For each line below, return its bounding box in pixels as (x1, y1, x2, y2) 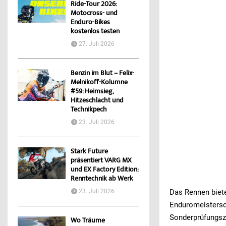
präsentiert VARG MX (71, 156, 132, 166)
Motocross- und (71, 9, 118, 19)
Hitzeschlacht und (71, 96, 124, 106)
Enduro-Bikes (71, 18, 110, 28)
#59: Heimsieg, (71, 87, 114, 97)
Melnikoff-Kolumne (71, 78, 128, 88)
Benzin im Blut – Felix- (71, 69, 134, 79)
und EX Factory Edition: (71, 165, 138, 176)
